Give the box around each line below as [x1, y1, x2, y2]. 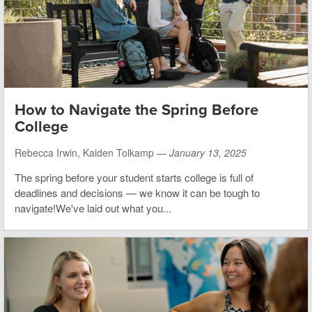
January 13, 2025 [169, 146, 247, 160]
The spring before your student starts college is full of [15, 170, 253, 185]
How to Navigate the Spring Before [15, 101, 258, 120]
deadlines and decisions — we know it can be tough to [15, 185, 260, 201]
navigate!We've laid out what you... [15, 201, 171, 216]
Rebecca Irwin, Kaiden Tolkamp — [15, 146, 169, 160]
